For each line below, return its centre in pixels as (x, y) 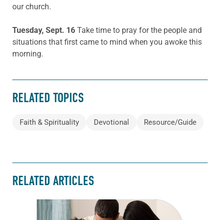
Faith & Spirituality (49, 122)
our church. (32, 6)
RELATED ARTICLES (53, 181)
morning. (28, 54)
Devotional (111, 122)
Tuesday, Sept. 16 (45, 30)
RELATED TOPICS (48, 98)
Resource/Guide (170, 122)
